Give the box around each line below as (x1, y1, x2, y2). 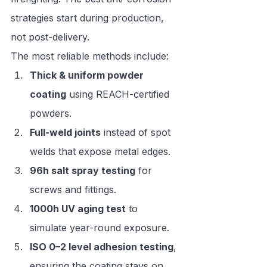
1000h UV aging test (30, 203, 126, 215)
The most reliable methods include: (11, 50, 169, 63)
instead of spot (101, 126, 173, 139)
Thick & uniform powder (30, 69, 146, 82)
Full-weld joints (30, 126, 101, 139)
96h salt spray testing (30, 164, 135, 177)
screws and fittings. (30, 184, 116, 196)
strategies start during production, (11, 12, 167, 24)
